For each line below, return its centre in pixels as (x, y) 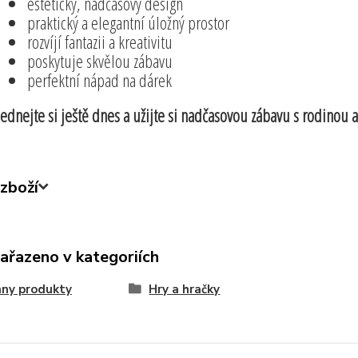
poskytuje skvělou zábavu (99, 60)
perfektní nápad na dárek (99, 80)
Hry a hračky (185, 289)
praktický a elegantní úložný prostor (128, 22)
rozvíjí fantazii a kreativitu (99, 41)
